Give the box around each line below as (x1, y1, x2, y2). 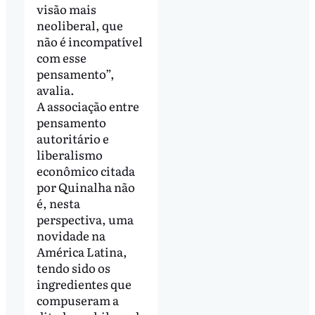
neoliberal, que (36, 15, 123, 34)
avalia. (36, 80, 77, 98)
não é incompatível (36, 32, 143, 50)
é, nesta (36, 193, 80, 212)
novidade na (36, 226, 105, 244)
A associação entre (36, 96, 139, 115)
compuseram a (36, 290, 119, 309)
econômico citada (36, 161, 135, 179)
